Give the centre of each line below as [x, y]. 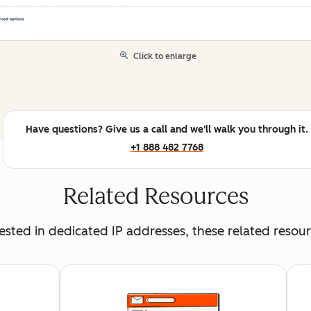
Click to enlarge [165, 57]
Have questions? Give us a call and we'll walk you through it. [167, 130]
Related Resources [155, 197]
